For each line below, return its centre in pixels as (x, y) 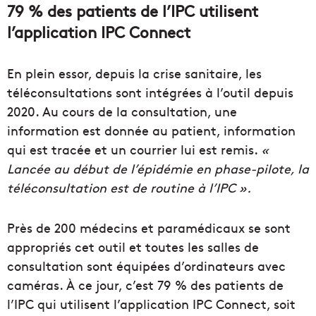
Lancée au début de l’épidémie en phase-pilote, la (158, 169)
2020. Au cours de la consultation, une (122, 111)
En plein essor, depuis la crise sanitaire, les (134, 73)
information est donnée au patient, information (151, 130)
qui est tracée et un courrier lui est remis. (134, 150)
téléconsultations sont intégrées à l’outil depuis (150, 92)
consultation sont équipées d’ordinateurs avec (146, 266)
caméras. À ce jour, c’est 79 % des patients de (145, 285)
